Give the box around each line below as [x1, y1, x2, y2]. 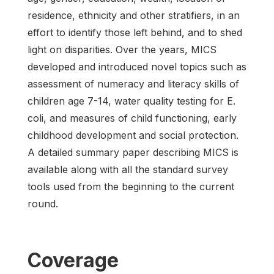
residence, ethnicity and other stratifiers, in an [28, 9, 240, 21]
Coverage [28, 248, 119, 272]
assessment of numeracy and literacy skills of [28, 77, 239, 90]
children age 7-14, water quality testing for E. [28, 94, 235, 107]
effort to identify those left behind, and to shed [28, 26, 242, 39]
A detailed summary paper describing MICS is [28, 146, 239, 158]
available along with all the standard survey [28, 163, 228, 176]
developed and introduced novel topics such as [28, 60, 246, 73]
